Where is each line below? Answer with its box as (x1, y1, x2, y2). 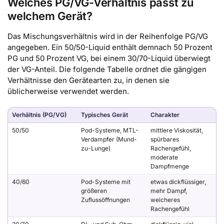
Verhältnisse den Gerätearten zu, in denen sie (7, 75, 169, 85)
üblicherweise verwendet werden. (7, 86, 129, 96)
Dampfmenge (150, 162, 189, 170)
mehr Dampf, (150, 186, 187, 194)
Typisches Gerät (81, 110, 128, 118)
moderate (150, 153, 178, 161)
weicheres (150, 195, 180, 203)
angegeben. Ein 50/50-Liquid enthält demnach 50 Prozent (7, 42, 212, 52)
